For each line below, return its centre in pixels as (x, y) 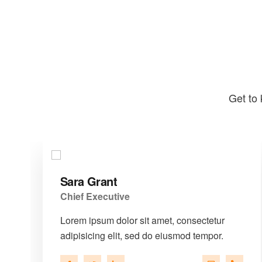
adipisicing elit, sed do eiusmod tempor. (142, 235)
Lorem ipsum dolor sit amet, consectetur (142, 220)
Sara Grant (88, 181)
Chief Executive (95, 196)
